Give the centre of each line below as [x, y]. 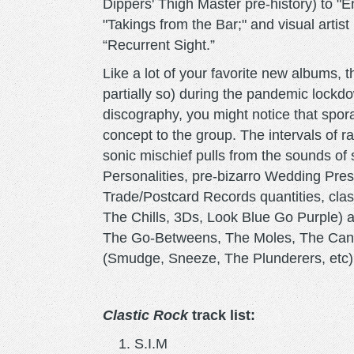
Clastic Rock [145, 315]
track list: [222, 315]
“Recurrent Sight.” [159, 45]
